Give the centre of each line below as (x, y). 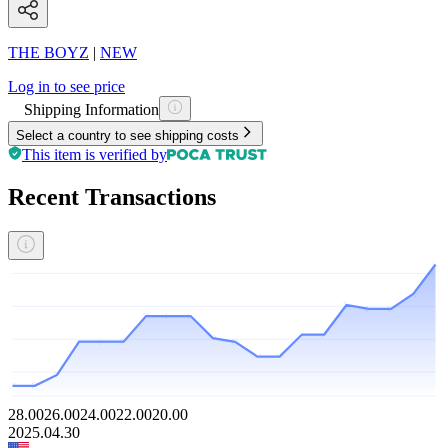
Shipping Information (91, 109)
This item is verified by (94, 154)
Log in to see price (66, 86)
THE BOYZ (48, 52)
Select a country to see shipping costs (127, 135)
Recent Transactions (112, 196)
